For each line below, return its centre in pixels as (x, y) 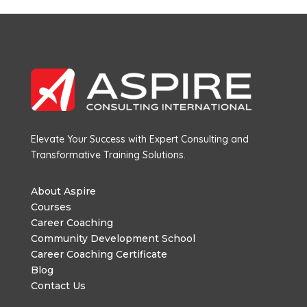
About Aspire (63, 192)
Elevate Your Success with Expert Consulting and (139, 139)
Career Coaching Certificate (99, 255)
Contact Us (58, 286)
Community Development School (113, 239)
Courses (51, 207)
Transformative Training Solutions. (108, 155)
